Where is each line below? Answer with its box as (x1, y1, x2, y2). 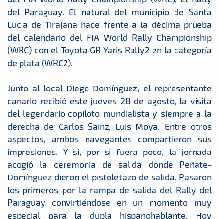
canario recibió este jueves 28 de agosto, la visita (7, 95, 212, 106)
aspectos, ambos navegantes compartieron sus (7, 133, 212, 144)
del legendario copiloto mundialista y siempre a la (7, 108, 212, 119)
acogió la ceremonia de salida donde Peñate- (7, 158, 212, 170)
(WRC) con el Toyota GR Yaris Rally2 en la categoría (7, 44, 212, 55)
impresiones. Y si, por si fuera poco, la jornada (7, 146, 212, 157)
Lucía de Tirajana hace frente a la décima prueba (7, 19, 212, 30)
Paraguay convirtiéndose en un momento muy (7, 197, 212, 208)
